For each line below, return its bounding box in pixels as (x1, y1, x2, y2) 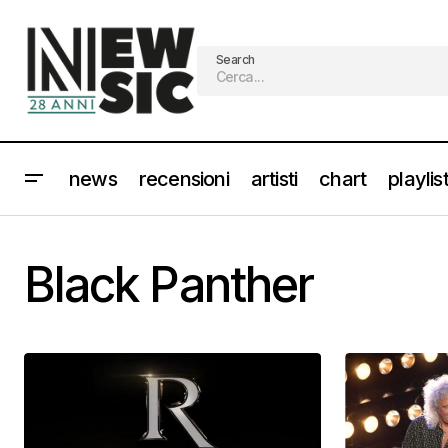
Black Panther (24, 255, 314, 314)
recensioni (138, 166, 229, 191)
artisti (250, 166, 298, 191)
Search (215, 51, 255, 67)
